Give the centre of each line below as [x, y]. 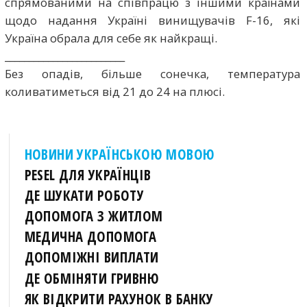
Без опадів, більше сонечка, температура [152, 73]
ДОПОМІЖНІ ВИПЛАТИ [91, 257]
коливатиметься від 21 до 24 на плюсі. [114, 91]
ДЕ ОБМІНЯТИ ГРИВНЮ [91, 278]
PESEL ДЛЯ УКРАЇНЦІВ [88, 174]
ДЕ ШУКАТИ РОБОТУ [84, 196]
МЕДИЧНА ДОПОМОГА [90, 237]
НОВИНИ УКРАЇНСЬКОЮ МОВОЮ [120, 154]
